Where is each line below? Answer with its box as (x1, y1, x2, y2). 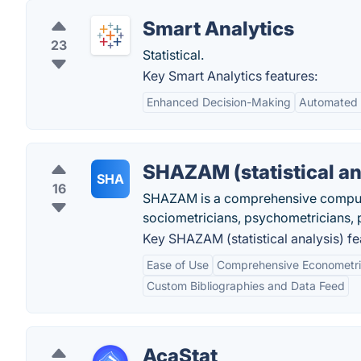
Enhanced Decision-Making (147, 95, 291, 109)
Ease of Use (147, 258, 209, 272)
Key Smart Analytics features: (143, 68, 317, 84)
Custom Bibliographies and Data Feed (147, 279, 345, 293)
